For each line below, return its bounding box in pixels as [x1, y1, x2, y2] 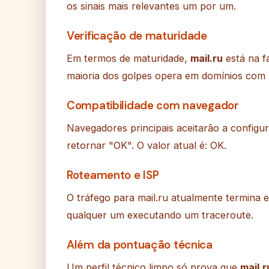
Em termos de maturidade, [67, 52, 190, 65]
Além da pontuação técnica [67, 237, 213, 253]
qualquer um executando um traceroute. [67, 209, 253, 222]
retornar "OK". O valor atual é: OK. [67, 139, 226, 152]
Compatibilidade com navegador [67, 98, 239, 113]
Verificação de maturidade [67, 28, 207, 44]
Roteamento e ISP [67, 168, 159, 183]
